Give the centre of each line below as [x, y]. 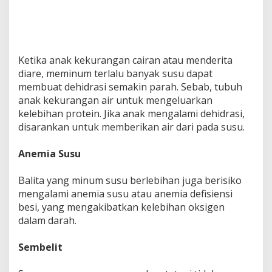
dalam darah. [47, 221]
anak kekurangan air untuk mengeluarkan [115, 100]
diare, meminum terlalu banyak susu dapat [115, 74]
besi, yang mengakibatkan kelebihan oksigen [121, 207]
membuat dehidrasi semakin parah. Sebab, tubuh [130, 87]
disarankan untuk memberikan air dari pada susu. [131, 127]
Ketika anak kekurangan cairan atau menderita [125, 60]
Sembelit [40, 247]
